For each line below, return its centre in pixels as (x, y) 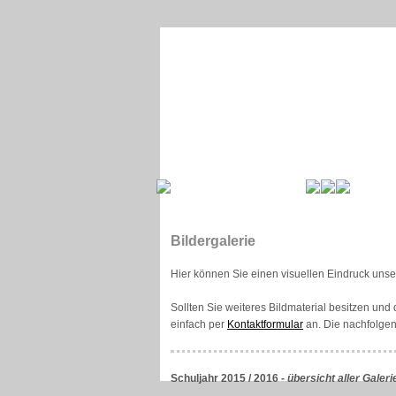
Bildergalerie (213, 241)
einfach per (199, 324)
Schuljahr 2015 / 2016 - (229, 378)
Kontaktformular (265, 324)
